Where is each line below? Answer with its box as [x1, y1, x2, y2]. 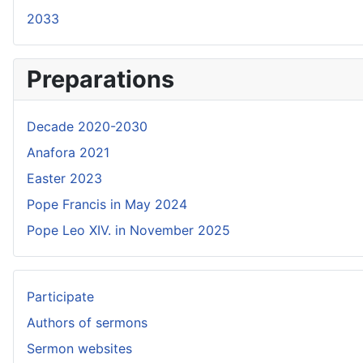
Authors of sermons [27, 314, 147, 331]
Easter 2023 [27, 170, 102, 186]
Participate [27, 288, 94, 305]
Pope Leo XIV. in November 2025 [27, 222, 230, 238]
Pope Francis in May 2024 [27, 196, 187, 212]
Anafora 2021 [27, 144, 109, 160]
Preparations [27, 65, 174, 93]
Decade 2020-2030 [27, 118, 147, 135]
